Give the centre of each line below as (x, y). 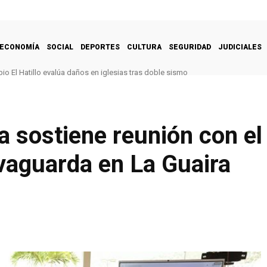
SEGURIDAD (190, 47)
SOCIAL (60, 47)
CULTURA (144, 47)
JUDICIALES (240, 47)
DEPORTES (100, 47)
